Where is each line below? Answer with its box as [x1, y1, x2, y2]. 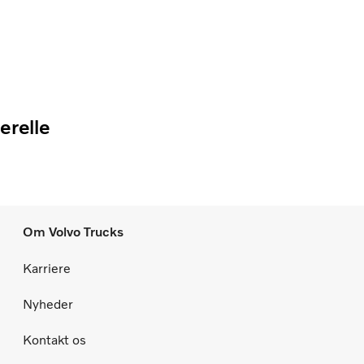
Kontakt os [23, 332, 86, 349]
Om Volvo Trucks [23, 224, 123, 240]
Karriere [23, 261, 71, 277]
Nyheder [23, 297, 73, 313]
